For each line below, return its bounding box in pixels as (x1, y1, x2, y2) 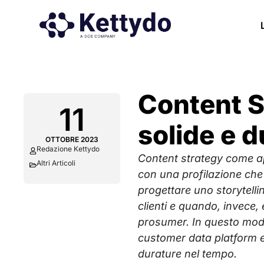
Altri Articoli (37, 159, 75, 167)
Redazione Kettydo (37, 144, 100, 153)
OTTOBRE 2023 (45, 135, 99, 144)
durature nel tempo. (138, 247, 237, 260)
